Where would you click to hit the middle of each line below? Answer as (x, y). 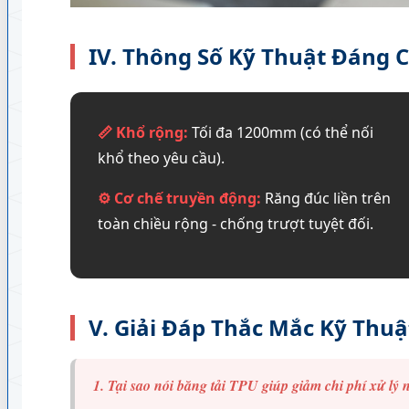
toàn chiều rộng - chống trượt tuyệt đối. (235, 223)
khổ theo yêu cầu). (161, 157)
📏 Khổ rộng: (142, 132)
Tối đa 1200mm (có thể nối (280, 132)
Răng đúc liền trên (325, 198)
